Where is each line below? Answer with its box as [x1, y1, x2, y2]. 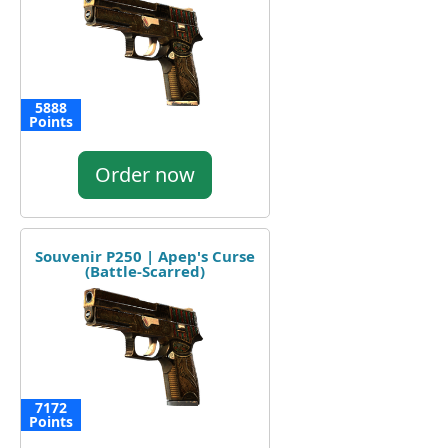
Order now [95, 160, 195, 188]
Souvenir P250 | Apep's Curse [35, 245, 255, 266]
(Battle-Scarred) [85, 260, 205, 281]
